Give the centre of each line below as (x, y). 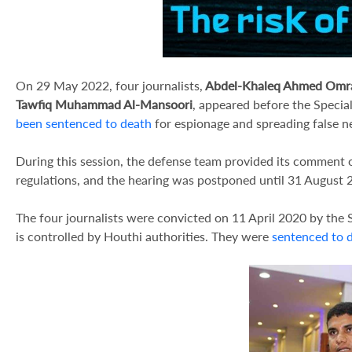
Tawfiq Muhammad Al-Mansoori (104, 104)
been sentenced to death (84, 123)
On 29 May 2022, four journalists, (109, 85)
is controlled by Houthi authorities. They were (144, 236)
